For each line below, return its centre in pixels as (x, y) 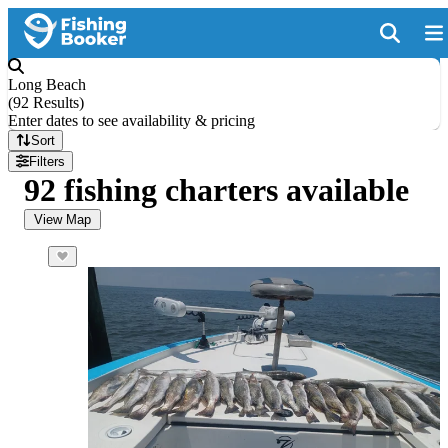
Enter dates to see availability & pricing (131, 120)
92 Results (46, 102)
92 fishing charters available (216, 190)
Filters (47, 161)
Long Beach (47, 84)
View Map (62, 219)
